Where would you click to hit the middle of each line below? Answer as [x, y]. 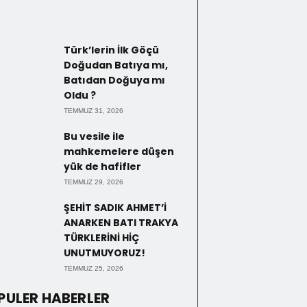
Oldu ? [80, 95]
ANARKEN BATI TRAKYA [121, 222]
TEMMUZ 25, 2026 [94, 268]
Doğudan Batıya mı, [116, 65]
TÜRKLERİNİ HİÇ [101, 237]
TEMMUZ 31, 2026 [94, 110]
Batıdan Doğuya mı [114, 80]
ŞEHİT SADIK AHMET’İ [115, 207]
